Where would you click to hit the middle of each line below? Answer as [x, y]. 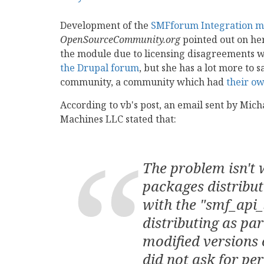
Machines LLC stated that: [118, 119]
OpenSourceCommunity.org [120, 39]
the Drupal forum [100, 68]
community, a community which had [143, 82]
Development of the [105, 25]
